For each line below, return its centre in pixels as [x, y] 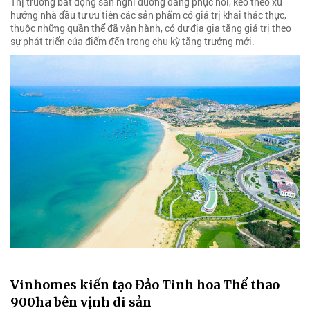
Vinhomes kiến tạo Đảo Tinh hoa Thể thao [145, 284]
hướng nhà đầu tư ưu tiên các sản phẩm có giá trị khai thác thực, [148, 15]
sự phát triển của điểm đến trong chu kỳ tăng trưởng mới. [133, 42]
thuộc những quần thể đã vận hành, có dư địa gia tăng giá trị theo [151, 28]
